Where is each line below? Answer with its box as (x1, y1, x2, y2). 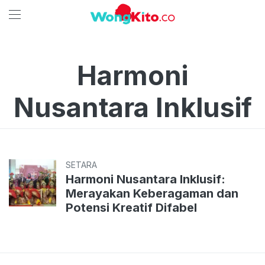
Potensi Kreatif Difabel (66, 201, 197, 215)
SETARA (66, 160, 97, 170)
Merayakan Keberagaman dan (66, 186, 238, 201)
